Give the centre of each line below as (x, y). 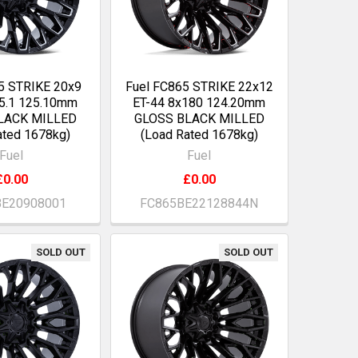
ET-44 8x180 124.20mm (199, 103)
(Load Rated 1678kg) (199, 135)
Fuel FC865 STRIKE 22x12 (199, 87)
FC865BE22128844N (199, 204)
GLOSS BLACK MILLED (199, 119)
